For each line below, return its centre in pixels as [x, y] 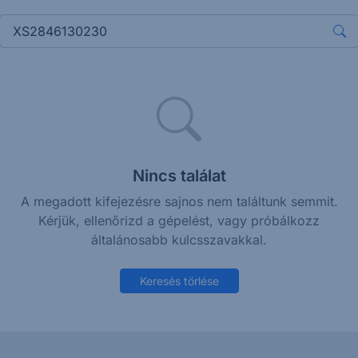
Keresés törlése [179, 281]
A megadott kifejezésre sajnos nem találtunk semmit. [179, 201]
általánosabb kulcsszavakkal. [179, 240]
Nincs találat [179, 176]
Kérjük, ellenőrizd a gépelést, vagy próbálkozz [179, 221]
